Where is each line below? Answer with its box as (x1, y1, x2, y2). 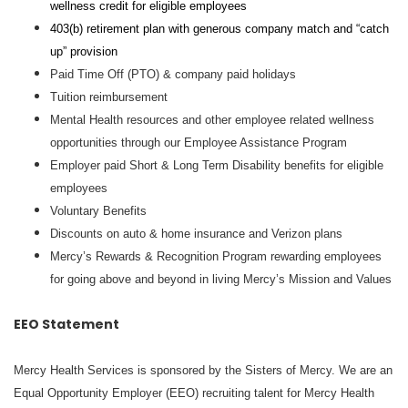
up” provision (50, 45, 117, 58)
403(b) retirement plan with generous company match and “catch (50, 22, 389, 36)
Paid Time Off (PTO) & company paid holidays (50, 67, 296, 81)
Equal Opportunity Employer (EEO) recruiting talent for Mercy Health (14, 386, 374, 400)
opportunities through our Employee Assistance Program (50, 136, 347, 149)
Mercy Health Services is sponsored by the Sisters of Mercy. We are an (14, 363, 393, 377)
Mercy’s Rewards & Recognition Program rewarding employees (50, 250, 382, 263)
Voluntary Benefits (50, 204, 147, 218)
